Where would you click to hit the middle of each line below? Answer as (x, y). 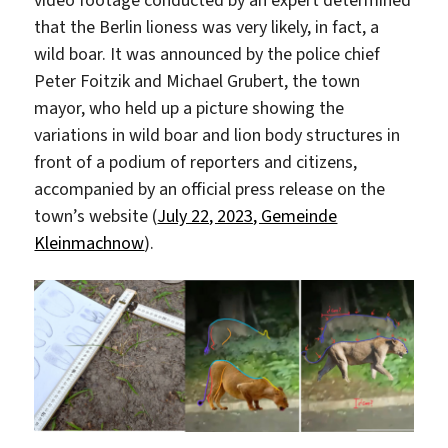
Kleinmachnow (89, 243)
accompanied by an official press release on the (210, 189)
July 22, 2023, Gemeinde (247, 216)
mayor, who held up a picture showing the (189, 108)
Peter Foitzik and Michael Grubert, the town (197, 81)
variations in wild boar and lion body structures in (217, 135)
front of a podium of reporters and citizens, (196, 162)
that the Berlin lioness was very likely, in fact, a (207, 27)
